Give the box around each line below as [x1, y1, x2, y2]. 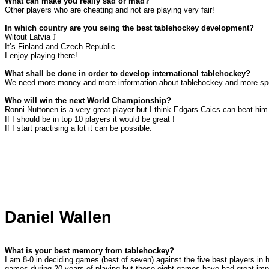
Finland [18, 42, 43, 52]
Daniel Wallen [5, 208, 112, 227]
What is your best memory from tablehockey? [5, 246, 174, 256]
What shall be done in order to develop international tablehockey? [5, 69, 250, 79]
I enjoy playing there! [5, 51, 77, 61]
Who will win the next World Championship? [5, 96, 171, 106]
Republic [85, 42, 115, 52]
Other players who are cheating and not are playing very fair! [5, 5, 214, 15]
